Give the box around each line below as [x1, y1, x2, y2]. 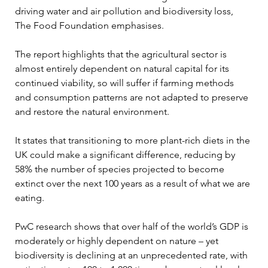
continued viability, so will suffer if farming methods [15, 77, 236, 89]
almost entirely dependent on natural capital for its [15, 62, 232, 74]
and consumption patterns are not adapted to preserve [15, 91, 251, 103]
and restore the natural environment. [15, 105, 169, 117]
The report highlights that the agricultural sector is [15, 48, 229, 60]
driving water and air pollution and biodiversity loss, [15, 5, 236, 17]
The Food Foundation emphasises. [15, 19, 164, 31]
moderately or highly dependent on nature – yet [15, 234, 221, 246]
